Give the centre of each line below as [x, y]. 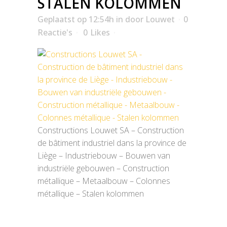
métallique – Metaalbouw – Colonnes [104, 181]
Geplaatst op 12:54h [76, 19]
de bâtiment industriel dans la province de [112, 143]
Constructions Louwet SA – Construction [111, 130]
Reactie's [55, 32]
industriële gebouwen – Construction [103, 168]
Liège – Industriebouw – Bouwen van [104, 156]
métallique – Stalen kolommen [91, 194]
